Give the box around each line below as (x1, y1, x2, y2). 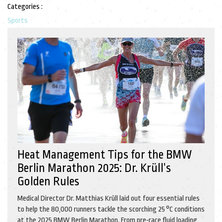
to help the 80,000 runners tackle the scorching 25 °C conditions (17, 205, 205, 214)
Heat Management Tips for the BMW (17, 148, 192, 162)
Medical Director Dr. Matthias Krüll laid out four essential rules (17, 194, 200, 203)
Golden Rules (17, 174, 79, 188)
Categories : (7, 2, 43, 11)
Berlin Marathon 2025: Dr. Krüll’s (17, 161, 171, 175)
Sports (7, 16, 28, 25)
